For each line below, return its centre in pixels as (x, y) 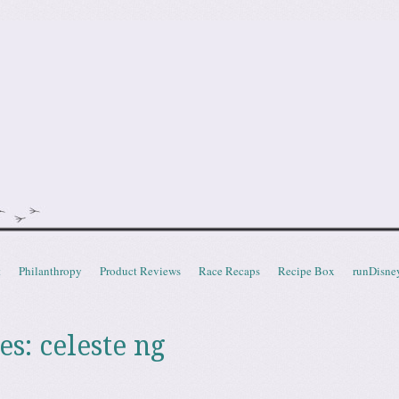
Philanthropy (50, 271)
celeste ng (102, 346)
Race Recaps (229, 271)
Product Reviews (140, 271)
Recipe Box (306, 271)
